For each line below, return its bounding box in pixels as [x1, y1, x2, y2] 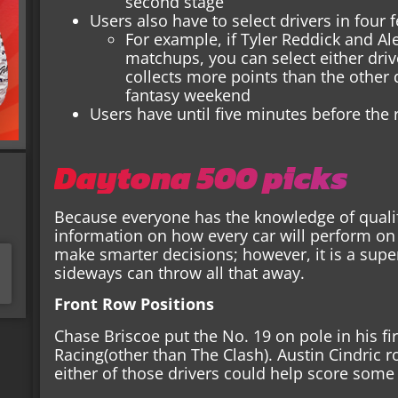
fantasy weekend [125, 84, 251, 106]
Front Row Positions [54, 293, 215, 315]
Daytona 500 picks [54, 153, 348, 202]
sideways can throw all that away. [54, 261, 310, 283]
